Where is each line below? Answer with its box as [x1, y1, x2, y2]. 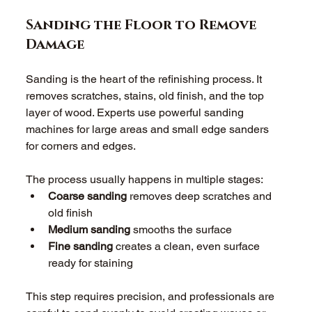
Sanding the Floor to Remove [26, 16, 260, 35]
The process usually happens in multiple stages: [26, 173, 267, 187]
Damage [26, 36, 85, 54]
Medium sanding [48, 223, 131, 237]
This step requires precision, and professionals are [26, 290, 278, 304]
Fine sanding [48, 240, 114, 253]
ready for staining [48, 256, 136, 270]
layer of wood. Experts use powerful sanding [26, 106, 247, 120]
